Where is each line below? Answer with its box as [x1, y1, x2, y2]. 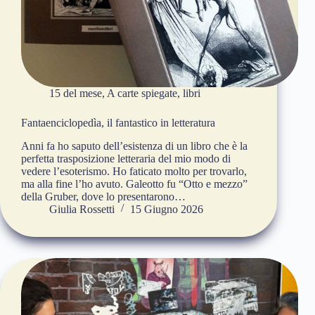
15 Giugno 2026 [130, 203, 203, 216]
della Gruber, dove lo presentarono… [21, 191, 186, 203]
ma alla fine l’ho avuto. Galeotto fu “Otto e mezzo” [21, 178, 247, 191]
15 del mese [49, 87, 102, 100]
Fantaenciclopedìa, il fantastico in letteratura [21, 117, 215, 129]
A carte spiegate [107, 87, 177, 100]
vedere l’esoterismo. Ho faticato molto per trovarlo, [21, 165, 247, 178]
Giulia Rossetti [49, 203, 115, 216]
